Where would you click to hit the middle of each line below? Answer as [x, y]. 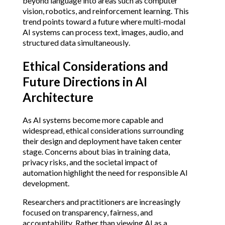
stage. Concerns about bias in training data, [96, 152]
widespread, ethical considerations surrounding [103, 131]
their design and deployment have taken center [102, 141]
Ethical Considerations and [95, 66]
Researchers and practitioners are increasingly [101, 202]
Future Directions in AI [85, 82]
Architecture [58, 97]
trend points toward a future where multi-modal [104, 22]
